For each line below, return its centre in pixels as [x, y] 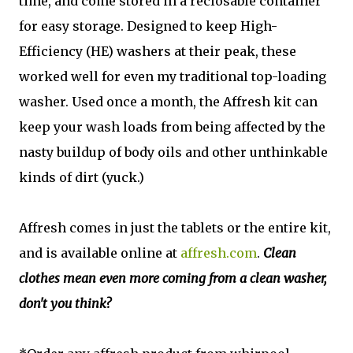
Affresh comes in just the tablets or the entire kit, [175, 228]
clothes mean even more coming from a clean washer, [173, 278]
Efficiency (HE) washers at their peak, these [158, 51]
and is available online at [100, 253]
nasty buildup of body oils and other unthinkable [173, 152]
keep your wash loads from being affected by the [172, 127]
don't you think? [65, 303]
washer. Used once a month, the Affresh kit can [168, 102]
